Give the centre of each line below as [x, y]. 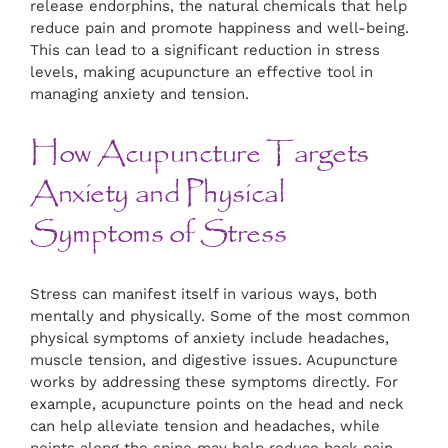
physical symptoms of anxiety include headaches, [209, 338]
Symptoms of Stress [158, 234]
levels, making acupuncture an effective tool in [201, 72]
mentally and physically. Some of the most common [220, 316]
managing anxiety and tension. [139, 94]
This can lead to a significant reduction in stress [205, 50]
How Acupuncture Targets [199, 154]
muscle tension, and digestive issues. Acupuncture [214, 360]
